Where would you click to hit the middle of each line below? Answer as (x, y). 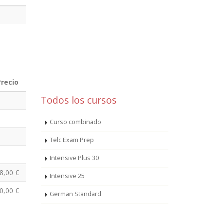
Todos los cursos (79, 100)
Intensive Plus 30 (74, 158)
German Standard (75, 194)
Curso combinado (75, 122)
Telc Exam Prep (72, 140)
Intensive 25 (67, 176)
